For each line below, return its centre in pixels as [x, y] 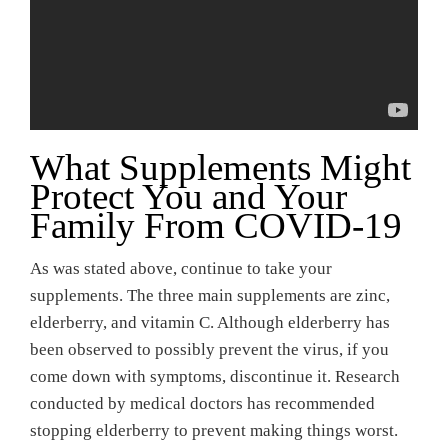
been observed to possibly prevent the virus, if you [209, 349]
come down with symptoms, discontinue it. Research [215, 376]
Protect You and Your [188, 196]
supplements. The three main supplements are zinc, [210, 295]
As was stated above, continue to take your [181, 268]
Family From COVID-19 [216, 225]
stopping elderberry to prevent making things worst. [214, 430]
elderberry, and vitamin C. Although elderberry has [210, 322]
